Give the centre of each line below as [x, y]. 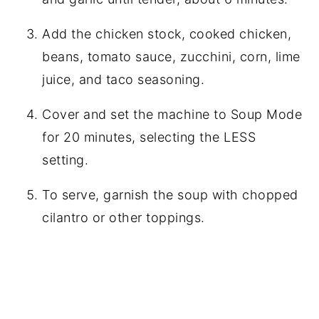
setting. [66, 159]
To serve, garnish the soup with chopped [170, 194]
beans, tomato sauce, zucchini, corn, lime [171, 56]
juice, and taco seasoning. [124, 79]
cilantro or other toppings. [124, 217]
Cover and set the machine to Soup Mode [172, 114]
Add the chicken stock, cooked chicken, [167, 33]
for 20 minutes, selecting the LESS [149, 137]
